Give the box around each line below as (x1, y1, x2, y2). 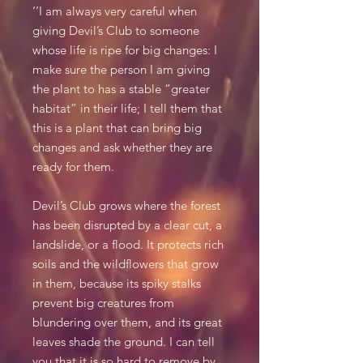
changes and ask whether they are (32, 139, 212, 155)
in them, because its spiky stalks (32, 275, 201, 291)
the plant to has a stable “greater (32, 81, 210, 96)
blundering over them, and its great (32, 314, 222, 330)
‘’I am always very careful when (32, 3, 197, 19)
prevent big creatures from (32, 295, 174, 310)
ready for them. (32, 159, 114, 174)
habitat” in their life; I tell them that (32, 100, 222, 116)
